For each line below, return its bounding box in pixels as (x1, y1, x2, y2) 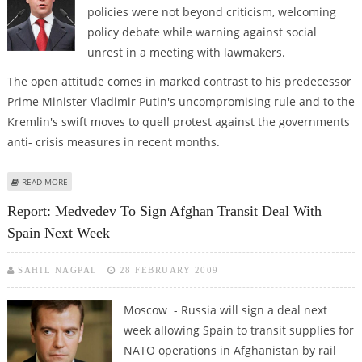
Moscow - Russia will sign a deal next (123, 301, 327, 318)
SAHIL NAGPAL (18, 264, 98, 275)
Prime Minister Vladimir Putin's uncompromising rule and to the (6, 94, 355, 110)
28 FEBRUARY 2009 (119, 264, 219, 275)
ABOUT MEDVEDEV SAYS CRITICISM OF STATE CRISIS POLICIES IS (67, 175, 309, 187)
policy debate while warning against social (86, 24, 317, 40)
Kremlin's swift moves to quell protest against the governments (6, 114, 350, 130)
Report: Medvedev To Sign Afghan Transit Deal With (6, 202, 322, 219)
